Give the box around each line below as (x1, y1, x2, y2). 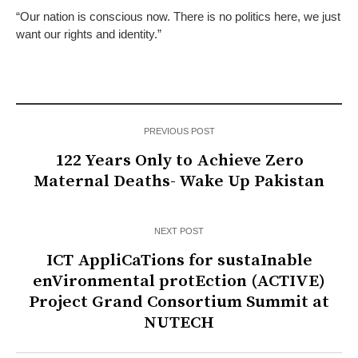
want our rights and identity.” (16, 27, 161, 42)
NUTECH (144, 312, 214, 334)
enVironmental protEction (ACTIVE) (33, 271, 325, 292)
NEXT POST (154, 226, 204, 237)
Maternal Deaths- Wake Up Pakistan (34, 171, 324, 193)
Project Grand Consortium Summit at (29, 292, 329, 313)
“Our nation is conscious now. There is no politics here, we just (16, 10, 340, 24)
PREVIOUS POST (143, 126, 215, 137)
